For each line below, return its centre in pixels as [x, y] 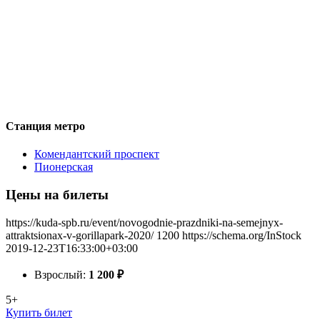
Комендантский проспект [97, 154]
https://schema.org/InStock [242, 235]
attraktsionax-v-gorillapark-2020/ [80, 235]
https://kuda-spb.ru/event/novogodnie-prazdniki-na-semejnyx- [144, 222]
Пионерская [64, 167]
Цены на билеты [57, 194]
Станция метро [45, 126]
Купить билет [39, 312]
